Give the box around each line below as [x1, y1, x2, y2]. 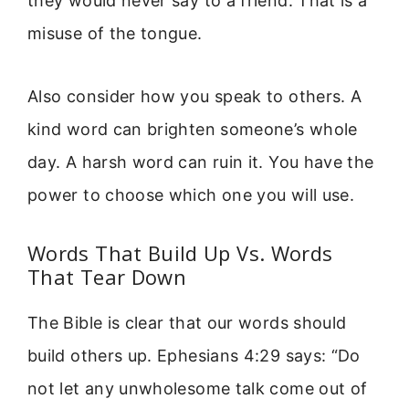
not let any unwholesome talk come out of [27, 379, 368, 399]
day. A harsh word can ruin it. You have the [27, 152, 374, 172]
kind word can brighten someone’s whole [27, 119, 358, 139]
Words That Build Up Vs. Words [27, 239, 333, 267]
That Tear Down [27, 263, 187, 291]
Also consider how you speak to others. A [27, 86, 362, 106]
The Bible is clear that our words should [27, 313, 347, 333]
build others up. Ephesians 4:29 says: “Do [27, 346, 361, 366]
